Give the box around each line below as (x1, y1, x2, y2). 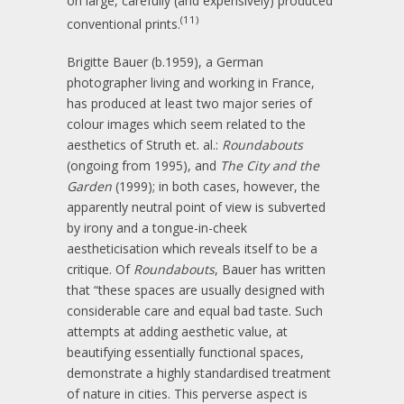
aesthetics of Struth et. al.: (67, 136, 222, 154)
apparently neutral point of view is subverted (67, 198, 326, 216)
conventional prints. (67, 14, 180, 32)
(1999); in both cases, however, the (112, 178, 320, 196)
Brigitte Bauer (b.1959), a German (67, 53, 263, 71)
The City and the (220, 157, 319, 175)
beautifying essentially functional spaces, (67, 344, 304, 362)
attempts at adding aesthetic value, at (67, 323, 288, 341)
